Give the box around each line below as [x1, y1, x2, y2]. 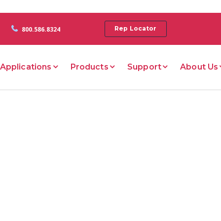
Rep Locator [114, 25, 157, 33]
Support [127, 62, 161, 72]
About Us [180, 62, 219, 72]
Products [70, 62, 109, 72]
